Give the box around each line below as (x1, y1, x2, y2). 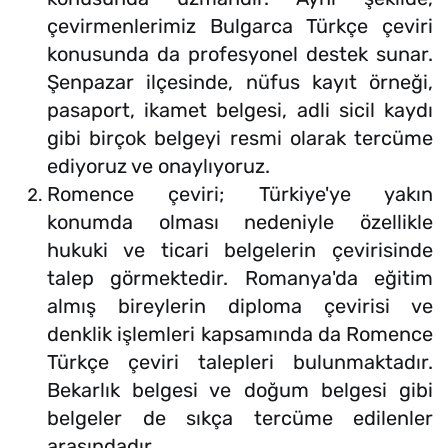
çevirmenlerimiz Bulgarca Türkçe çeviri (47, 14, 433, 39)
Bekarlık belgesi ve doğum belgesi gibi (47, 378, 433, 403)
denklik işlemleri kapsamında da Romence (47, 322, 433, 347)
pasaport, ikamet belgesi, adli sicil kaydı (47, 98, 433, 123)
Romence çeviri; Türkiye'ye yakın (47, 182, 433, 207)
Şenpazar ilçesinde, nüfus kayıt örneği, (47, 70, 433, 95)
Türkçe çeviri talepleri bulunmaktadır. (47, 350, 433, 375)
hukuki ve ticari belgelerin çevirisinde (47, 238, 433, 263)
